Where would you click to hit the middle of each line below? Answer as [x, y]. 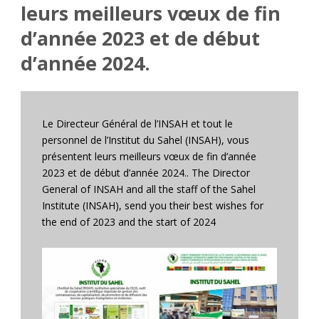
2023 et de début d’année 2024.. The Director [146, 173]
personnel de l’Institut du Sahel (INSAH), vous [146, 140]
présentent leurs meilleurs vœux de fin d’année [149, 157]
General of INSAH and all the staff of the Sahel [149, 189]
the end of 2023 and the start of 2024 [129, 222]
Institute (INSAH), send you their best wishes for [153, 206]
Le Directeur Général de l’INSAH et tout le [137, 124]
